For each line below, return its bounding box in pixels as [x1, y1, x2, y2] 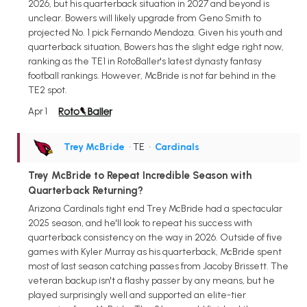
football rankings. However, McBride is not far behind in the [28, 69, 276, 82]
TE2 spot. [28, 84, 67, 96]
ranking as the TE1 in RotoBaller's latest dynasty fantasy [28, 55, 262, 67]
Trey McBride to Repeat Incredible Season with [28, 169, 251, 182]
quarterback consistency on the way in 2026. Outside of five [28, 231, 282, 243]
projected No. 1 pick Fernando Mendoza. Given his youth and [28, 26, 282, 38]
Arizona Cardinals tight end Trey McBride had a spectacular [28, 202, 282, 214]
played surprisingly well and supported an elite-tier [28, 288, 246, 301]
